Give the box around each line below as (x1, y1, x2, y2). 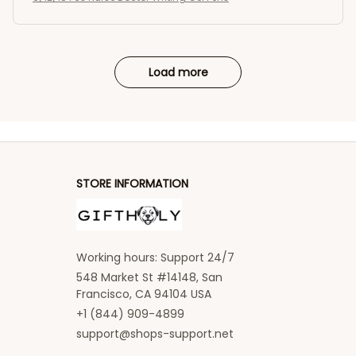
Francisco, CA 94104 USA (76, 286, 211, 302)
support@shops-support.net (76, 326, 234, 342)
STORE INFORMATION (76, 176, 188, 192)
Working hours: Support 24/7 (76, 250, 234, 265)
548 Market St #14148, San (76, 269, 222, 285)
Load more (148, 64, 208, 80)
